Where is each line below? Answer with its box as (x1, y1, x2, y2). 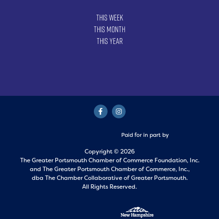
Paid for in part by (121, 131, 169, 139)
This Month (94, 24, 125, 35)
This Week (96, 12, 123, 23)
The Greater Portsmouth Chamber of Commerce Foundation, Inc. (20, 156, 199, 165)
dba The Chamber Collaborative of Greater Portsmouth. (31, 174, 188, 182)
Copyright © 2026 (84, 148, 135, 156)
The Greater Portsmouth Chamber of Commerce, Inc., (42, 165, 190, 174)
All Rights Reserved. (82, 183, 137, 191)
